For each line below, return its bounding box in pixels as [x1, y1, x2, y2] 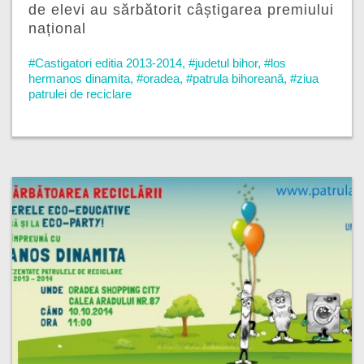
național [28, 20, 86, 37]
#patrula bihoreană [186, 71, 284, 86]
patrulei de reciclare [28, 87, 132, 102]
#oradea [136, 71, 180, 86]
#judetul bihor [188, 56, 258, 71]
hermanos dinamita [28, 71, 130, 86]
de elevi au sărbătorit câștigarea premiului [28, 2, 334, 19]
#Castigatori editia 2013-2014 [28, 56, 182, 71]
